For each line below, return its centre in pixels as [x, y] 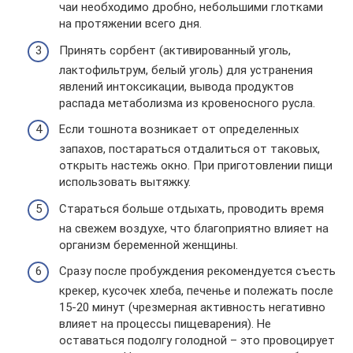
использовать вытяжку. [125, 182]
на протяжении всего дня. [130, 24]
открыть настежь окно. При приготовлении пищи [196, 165]
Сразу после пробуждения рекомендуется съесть [197, 271]
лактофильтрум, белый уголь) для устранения [186, 70]
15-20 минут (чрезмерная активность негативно [192, 307]
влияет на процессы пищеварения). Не [165, 324]
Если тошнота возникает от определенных [179, 129]
